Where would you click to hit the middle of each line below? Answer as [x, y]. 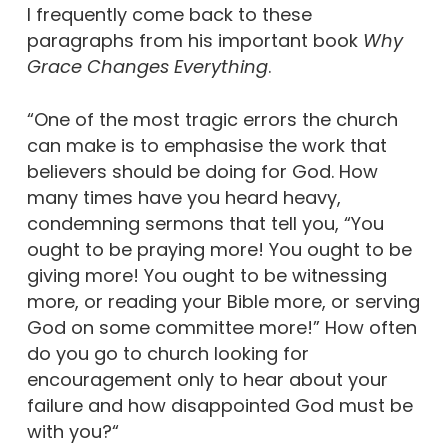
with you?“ [72, 431]
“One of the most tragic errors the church [212, 119]
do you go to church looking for [167, 353]
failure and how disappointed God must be [219, 405]
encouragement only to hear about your [207, 379]
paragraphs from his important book [194, 40]
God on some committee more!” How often [221, 327]
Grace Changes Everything [147, 66]
